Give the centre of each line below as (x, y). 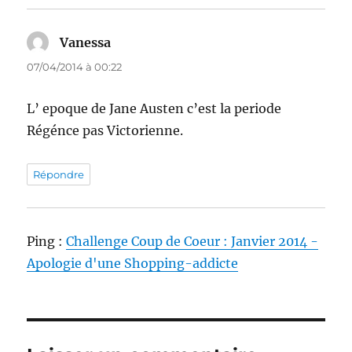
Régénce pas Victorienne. (105, 131)
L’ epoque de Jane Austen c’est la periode (154, 109)
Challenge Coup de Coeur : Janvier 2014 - (192, 242)
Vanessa (86, 43)
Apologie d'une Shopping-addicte (133, 264)
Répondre (59, 175)
